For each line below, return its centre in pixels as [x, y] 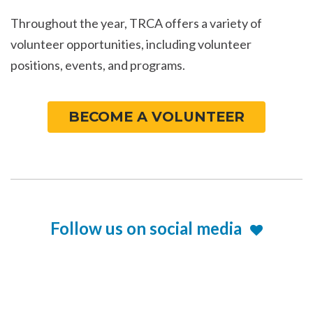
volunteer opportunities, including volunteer [131, 44]
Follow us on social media [146, 228]
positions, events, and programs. [98, 65]
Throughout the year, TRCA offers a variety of [136, 23]
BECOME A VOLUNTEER [156, 116]
